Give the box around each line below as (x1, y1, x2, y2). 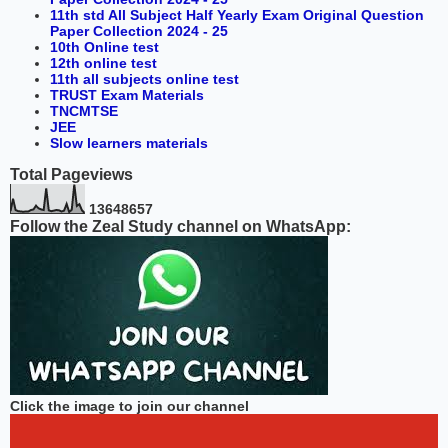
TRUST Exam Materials (50, 86, 204, 103)
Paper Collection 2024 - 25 (50, 22, 228, 39)
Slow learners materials (50, 134, 208, 151)
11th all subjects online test (50, 70, 239, 87)
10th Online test (50, 38, 159, 55)
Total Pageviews (10, 164, 133, 183)
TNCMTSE (50, 102, 118, 119)
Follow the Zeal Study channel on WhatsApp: (10, 216, 351, 235)
